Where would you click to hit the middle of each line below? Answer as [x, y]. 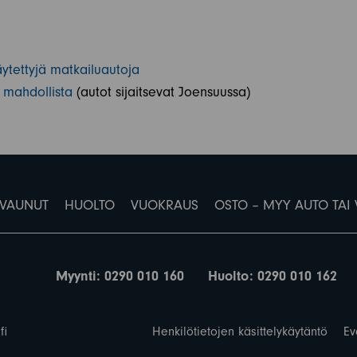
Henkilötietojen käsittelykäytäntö [240, 332]
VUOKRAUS [164, 206]
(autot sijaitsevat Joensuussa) [161, 92]
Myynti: [80, 277]
